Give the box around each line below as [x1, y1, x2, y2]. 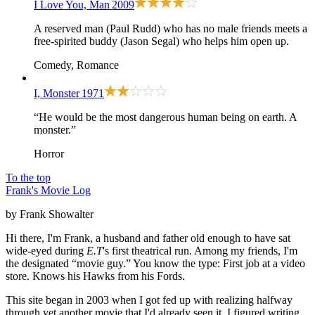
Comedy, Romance [34, 59, 119, 72]
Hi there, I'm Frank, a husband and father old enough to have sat [6, 232, 290, 245]
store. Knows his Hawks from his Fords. [6, 270, 185, 283]
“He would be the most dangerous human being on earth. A [34, 111, 297, 124]
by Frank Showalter [6, 208, 94, 221]
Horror [34, 148, 64, 160]
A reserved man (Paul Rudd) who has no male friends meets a [34, 22, 307, 35]
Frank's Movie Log [6, 184, 91, 197]
